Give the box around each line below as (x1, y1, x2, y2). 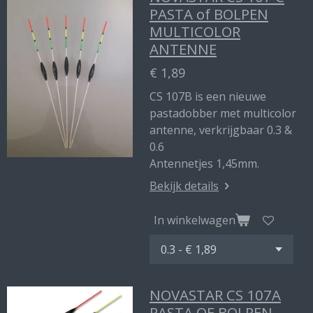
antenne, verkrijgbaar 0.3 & (150, 122, 292, 138)
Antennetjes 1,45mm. (150, 156, 259, 171)
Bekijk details (150, 178, 219, 194)
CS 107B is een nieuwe (150, 89, 266, 104)
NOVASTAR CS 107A (150, 285, 281, 305)
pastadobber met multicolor (150, 105, 296, 121)
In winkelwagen (154, 212, 235, 228)
